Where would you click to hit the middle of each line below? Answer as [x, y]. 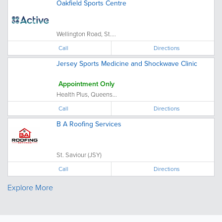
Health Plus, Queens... [87, 94]
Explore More [30, 187]
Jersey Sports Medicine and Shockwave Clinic [127, 64]
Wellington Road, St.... [86, 34]
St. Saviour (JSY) [79, 155]
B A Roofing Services [89, 124]
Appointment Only [86, 84]
